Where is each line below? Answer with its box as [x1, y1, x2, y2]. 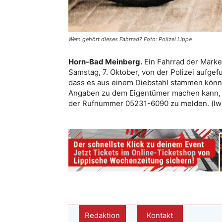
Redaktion [85, 210, 120, 220]
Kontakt [147, 210, 173, 220]
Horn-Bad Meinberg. [68, 57, 142, 66]
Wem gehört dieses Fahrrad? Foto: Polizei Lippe [68, 36, 192, 43]
